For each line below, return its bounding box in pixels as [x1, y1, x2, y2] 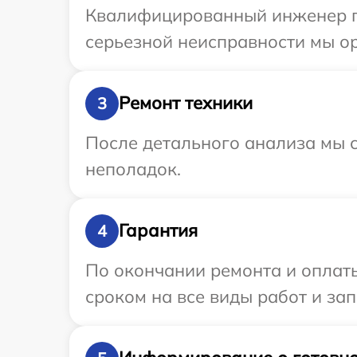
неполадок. [85, 157, 181, 180]
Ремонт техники [119, 92, 253, 115]
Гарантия [119, 219, 198, 242]
